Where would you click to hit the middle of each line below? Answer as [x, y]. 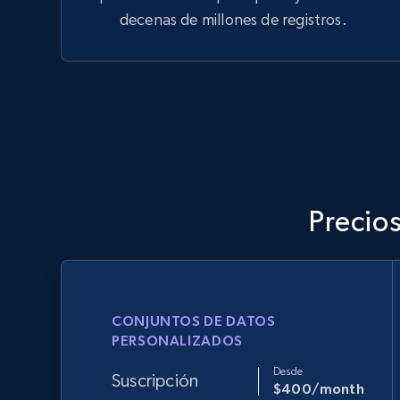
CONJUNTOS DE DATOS [194, 321]
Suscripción [155, 381]
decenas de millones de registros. [233, 19]
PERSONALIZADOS [177, 340]
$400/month [319, 388]
